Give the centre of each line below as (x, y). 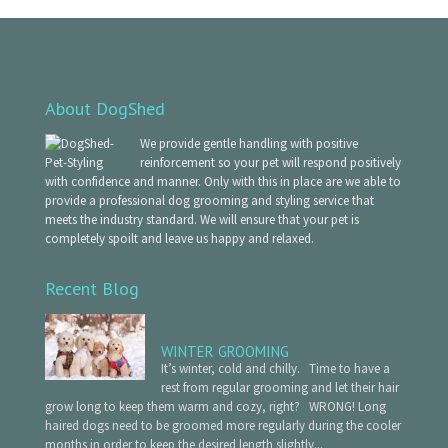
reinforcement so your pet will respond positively (270, 162)
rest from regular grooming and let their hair (279, 387)
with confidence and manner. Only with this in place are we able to (222, 181)
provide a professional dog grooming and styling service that (209, 200)
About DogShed (104, 108)
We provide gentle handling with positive (248, 143)
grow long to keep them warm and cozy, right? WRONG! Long (215, 406)
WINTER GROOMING (224, 351)
